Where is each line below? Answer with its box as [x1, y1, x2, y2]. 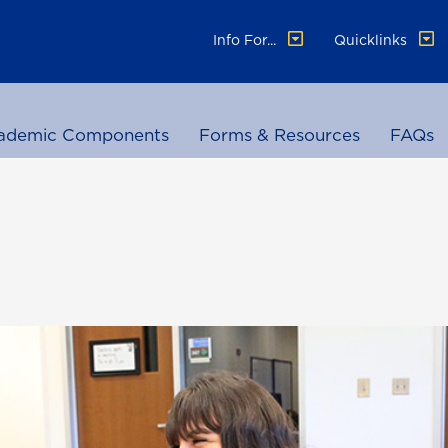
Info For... [213, 30, 281, 50]
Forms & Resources [199, 123, 360, 147]
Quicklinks [334, 30, 412, 50]
